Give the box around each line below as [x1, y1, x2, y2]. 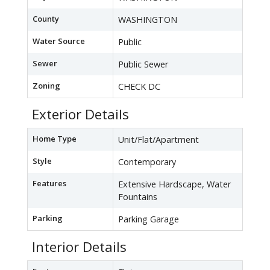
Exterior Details [32, 105, 129, 124]
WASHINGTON [118, 14, 177, 26]
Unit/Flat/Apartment [118, 134, 199, 146]
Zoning [33, 80, 60, 92]
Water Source [33, 36, 85, 47]
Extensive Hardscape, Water [118, 178, 231, 190]
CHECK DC [118, 81, 160, 93]
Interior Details [32, 237, 127, 257]
